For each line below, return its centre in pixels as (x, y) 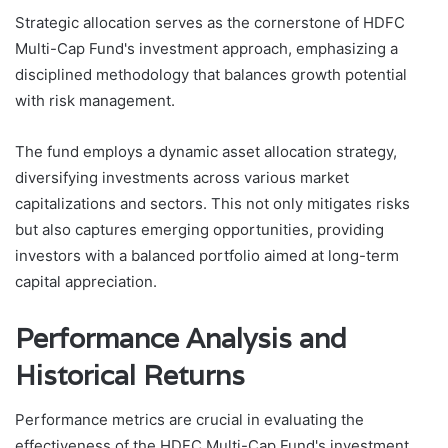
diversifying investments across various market (182, 177)
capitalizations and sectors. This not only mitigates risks (212, 203)
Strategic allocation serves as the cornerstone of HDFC (210, 22)
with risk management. (95, 100)
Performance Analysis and (181, 338)
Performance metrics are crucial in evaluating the (189, 420)
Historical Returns (130, 375)
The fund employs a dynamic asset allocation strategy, (206, 151)
